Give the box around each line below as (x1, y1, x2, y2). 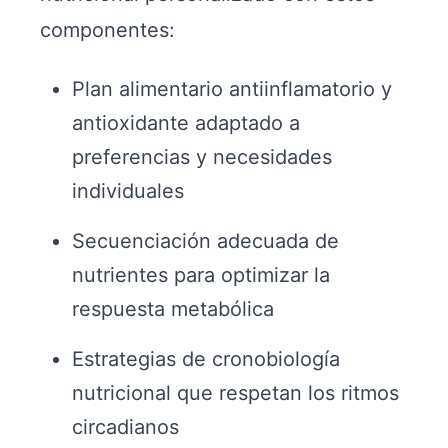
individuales (72, 179, 184, 203)
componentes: (40, 18, 175, 42)
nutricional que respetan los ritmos (72, 381, 399, 405)
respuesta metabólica (72, 297, 274, 321)
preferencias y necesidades (72, 145, 332, 169)
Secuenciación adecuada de (72, 229, 339, 253)
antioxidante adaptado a (72, 111, 300, 135)
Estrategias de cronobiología (72, 347, 340, 371)
